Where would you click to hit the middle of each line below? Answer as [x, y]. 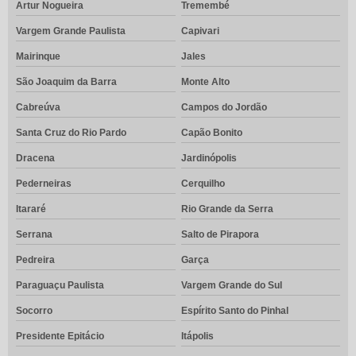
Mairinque [38, 57]
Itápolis [197, 337]
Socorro [34, 311]
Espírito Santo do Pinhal [234, 311]
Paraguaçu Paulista [60, 286]
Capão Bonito [211, 133]
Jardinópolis [209, 159]
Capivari [200, 31]
